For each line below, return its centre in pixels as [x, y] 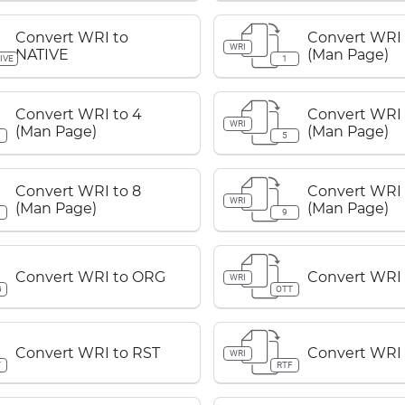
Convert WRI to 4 [79, 114]
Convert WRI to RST [88, 353]
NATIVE [42, 55]
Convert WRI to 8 [79, 191]
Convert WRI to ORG [91, 277]
